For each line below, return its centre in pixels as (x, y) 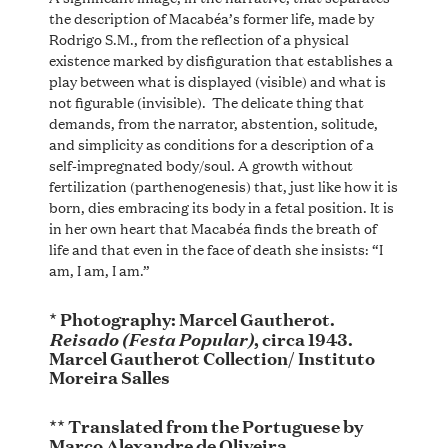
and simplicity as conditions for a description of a (211, 143)
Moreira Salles (109, 376)
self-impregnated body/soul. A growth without (200, 164)
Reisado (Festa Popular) (151, 337)
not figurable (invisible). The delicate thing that (206, 101)
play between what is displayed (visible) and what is (217, 80)
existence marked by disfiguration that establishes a (220, 59)
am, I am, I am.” (99, 269)
